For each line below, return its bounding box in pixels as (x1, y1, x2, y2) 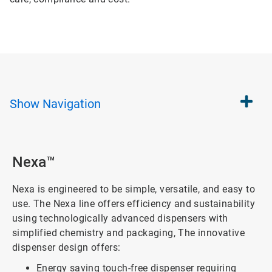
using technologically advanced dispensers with (12, 212, 228, 224)
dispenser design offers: (12, 242, 121, 253)
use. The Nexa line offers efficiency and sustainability (12, 198, 255, 209)
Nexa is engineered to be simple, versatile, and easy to (12, 183, 255, 195)
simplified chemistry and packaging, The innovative (12, 227, 245, 239)
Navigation (42, 97, 101, 111)
